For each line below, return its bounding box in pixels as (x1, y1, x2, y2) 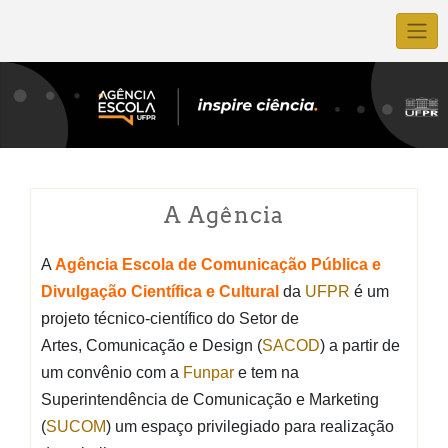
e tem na (234, 363, 299, 381)
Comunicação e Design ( (86, 336, 262, 354)
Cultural (219, 282, 279, 300)
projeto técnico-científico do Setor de (41, 309, 299, 327)
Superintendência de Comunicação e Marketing (41, 390, 379, 408)
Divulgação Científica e (41, 282, 219, 300)
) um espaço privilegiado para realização (106, 417, 394, 435)
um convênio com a (41, 363, 183, 381)
